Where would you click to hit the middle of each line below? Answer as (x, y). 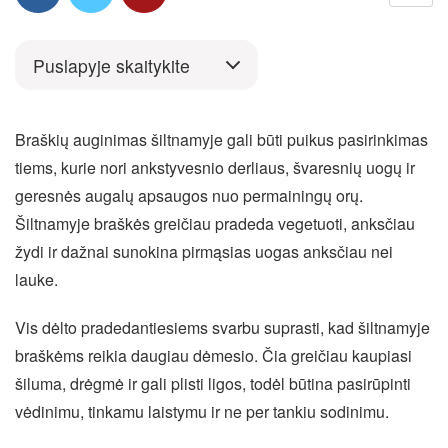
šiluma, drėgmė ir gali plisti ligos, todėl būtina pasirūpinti (213, 383)
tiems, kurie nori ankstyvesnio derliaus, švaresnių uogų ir (215, 167)
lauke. (36, 279)
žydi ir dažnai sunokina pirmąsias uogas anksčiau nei (204, 251)
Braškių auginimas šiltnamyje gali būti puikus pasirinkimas (221, 139)
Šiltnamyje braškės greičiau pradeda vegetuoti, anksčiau (215, 223)
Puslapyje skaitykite (111, 65)
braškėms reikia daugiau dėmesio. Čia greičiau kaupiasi (213, 355)
